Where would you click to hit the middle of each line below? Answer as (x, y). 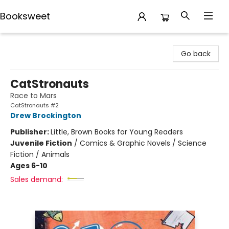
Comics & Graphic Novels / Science (143, 143)
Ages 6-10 (29, 166)
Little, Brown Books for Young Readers (117, 132)
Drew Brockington (46, 116)
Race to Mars (33, 96)
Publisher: (30, 132)
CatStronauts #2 (35, 105)
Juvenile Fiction (41, 143)
